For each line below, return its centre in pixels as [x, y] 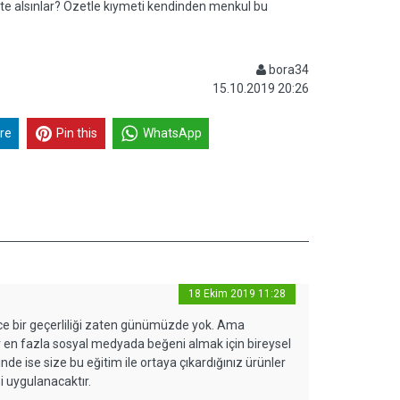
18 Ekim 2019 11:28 [237, 294]
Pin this [77, 133]
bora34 [287, 70]
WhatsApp [172, 133]
